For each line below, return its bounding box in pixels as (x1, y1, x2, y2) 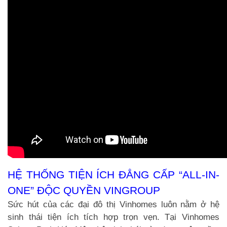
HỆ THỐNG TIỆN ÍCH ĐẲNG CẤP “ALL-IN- (8, 168, 219, 180)
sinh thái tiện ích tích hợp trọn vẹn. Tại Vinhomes (8, 212, 219, 222)
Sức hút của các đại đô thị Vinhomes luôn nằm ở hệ (8, 199, 219, 209)
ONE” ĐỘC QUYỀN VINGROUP (8, 184, 160, 196)
